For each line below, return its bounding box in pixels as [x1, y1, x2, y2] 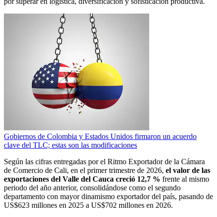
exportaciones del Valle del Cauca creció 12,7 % [4, 174, 160, 183]
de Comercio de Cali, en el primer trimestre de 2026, [4, 166, 166, 174]
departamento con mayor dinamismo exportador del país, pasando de [4, 192, 213, 201]
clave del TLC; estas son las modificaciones [4, 140, 137, 149]
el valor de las [166, 166, 210, 174]
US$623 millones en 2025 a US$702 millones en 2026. [4, 201, 173, 209]
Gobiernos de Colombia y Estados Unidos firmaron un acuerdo [4, 132, 197, 140]
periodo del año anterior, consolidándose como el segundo [4, 183, 181, 192]
